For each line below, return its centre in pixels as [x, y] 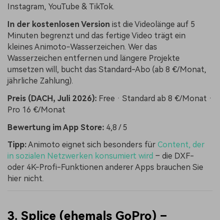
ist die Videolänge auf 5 [152, 24]
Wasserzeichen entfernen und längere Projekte [94, 58]
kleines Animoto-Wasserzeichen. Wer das [82, 47]
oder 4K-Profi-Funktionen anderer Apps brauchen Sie [105, 167]
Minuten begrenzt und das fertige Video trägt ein [96, 35]
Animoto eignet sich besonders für [92, 145]
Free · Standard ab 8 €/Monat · [154, 98]
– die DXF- [174, 156]
